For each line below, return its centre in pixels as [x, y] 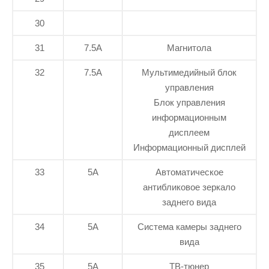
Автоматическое [189, 172]
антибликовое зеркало [189, 187]
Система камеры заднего [189, 227]
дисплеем [189, 133]
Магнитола [189, 48]
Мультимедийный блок [189, 73]
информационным [189, 118]
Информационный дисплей [189, 148]
